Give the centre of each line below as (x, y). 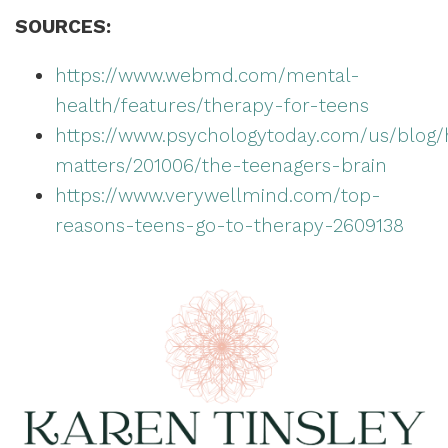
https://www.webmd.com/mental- (207, 75)
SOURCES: (63, 26)
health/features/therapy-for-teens (212, 105)
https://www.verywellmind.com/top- (218, 195)
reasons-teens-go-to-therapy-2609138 (229, 225)
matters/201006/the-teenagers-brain (221, 165)
